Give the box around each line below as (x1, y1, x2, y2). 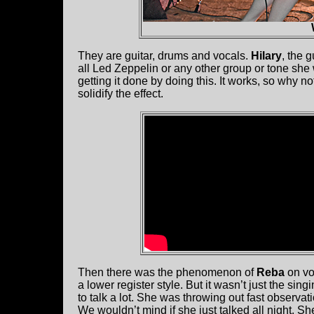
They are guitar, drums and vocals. (78, 50, 251, 62)
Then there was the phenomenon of (78, 266, 257, 279)
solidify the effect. (78, 88, 163, 100)
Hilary (251, 50, 282, 62)
